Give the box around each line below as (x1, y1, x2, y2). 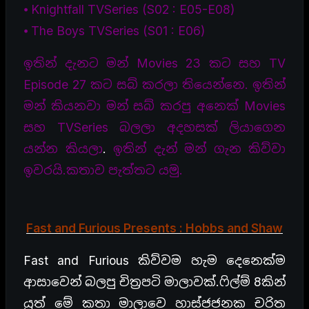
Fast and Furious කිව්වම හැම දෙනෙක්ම (23, 252, 286, 268)
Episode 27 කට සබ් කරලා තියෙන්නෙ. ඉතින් (23, 77, 286, 92)
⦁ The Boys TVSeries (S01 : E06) (23, 23, 205, 38)
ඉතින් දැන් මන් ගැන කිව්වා (113, 141, 286, 156)
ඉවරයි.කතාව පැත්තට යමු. (23, 162, 183, 177)
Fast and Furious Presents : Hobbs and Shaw (26, 220, 283, 235)
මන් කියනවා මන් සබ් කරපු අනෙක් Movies (23, 98, 286, 113)
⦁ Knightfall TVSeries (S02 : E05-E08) (23, 1, 235, 17)
